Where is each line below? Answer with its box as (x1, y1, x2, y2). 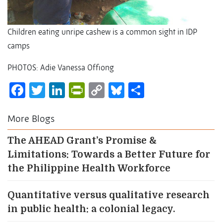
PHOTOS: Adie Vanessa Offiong (7, 62, 114, 73)
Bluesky (124, 80, 177, 101)
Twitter (45, 80, 92, 101)
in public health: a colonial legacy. (7, 204, 175, 215)
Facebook (25, 80, 91, 101)
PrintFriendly (85, 80, 173, 101)
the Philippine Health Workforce (7, 163, 170, 174)
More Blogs (7, 112, 55, 125)
